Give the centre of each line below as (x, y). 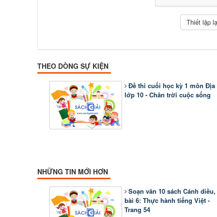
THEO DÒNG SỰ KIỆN (73, 66)
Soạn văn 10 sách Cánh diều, (172, 191)
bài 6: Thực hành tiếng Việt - (167, 200)
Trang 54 (137, 209)
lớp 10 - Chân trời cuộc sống (168, 95)
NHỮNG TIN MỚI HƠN (73, 171)
